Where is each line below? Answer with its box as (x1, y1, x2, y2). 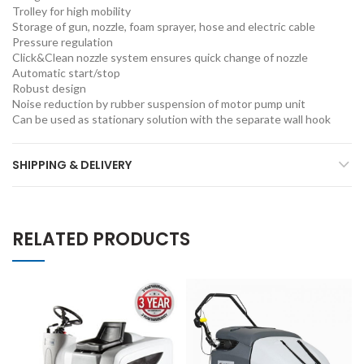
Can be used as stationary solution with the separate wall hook (12, 111, 331, 126)
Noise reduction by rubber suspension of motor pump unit (12, 96, 305, 110)
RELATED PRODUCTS (12, 226, 190, 252)
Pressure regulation (12, 34, 113, 49)
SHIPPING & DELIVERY (12, 156, 132, 173)
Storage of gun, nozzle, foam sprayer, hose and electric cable (12, 19, 315, 33)
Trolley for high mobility (12, 3, 131, 18)
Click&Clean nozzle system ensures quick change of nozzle (12, 50, 308, 64)
